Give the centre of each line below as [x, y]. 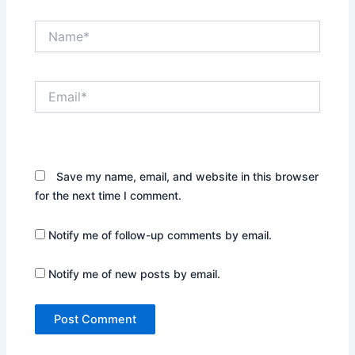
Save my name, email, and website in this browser [188, 177]
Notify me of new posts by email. [135, 274]
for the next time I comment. [109, 196]
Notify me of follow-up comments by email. [160, 235]
